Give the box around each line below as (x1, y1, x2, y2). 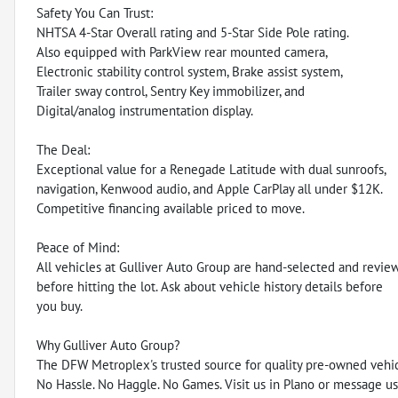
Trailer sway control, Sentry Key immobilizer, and (36, 82, 305, 99)
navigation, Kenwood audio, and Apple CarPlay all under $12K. (36, 179, 383, 197)
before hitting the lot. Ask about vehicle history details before (36, 277, 383, 295)
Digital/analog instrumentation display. (36, 101, 253, 119)
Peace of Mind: (36, 238, 119, 256)
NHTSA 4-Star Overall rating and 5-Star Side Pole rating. (36, 23, 349, 41)
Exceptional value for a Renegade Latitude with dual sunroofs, (36, 160, 386, 178)
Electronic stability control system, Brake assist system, (36, 62, 343, 80)
